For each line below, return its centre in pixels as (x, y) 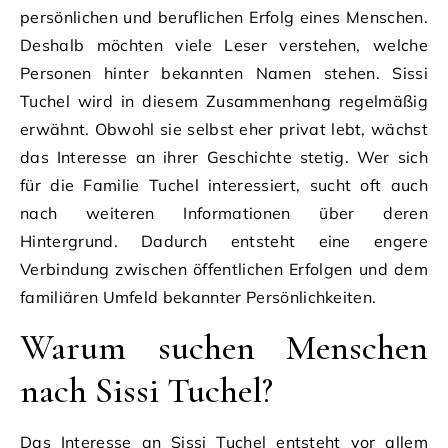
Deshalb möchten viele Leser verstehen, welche (224, 44)
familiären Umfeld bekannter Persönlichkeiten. (198, 296)
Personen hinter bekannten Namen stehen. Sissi (224, 72)
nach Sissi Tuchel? (146, 390)
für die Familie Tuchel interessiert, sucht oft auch (224, 184)
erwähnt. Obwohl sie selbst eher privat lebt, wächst (224, 128)
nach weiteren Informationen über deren (224, 212)
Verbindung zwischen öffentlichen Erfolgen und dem (224, 268)
